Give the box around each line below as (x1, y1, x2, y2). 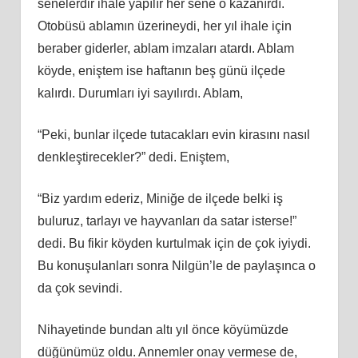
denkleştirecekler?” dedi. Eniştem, (37, 149, 229, 164)
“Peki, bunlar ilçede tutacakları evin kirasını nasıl (37, 127, 310, 141)
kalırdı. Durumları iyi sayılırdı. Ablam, (37, 86, 243, 100)
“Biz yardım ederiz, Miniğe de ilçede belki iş (37, 191, 283, 205)
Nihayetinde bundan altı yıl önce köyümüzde (37, 322, 288, 336)
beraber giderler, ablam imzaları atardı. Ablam (37, 41, 294, 55)
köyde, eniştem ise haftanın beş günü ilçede (37, 63, 285, 78)
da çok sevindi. (37, 280, 122, 295)
